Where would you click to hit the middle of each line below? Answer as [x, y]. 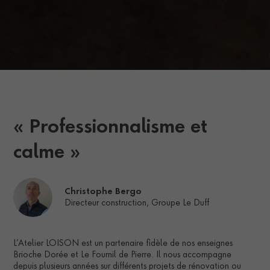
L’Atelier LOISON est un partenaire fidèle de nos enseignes [123, 244]
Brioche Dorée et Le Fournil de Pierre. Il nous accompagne [123, 255]
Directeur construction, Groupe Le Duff [137, 203]
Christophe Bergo [103, 191]
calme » [47, 153]
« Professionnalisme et [111, 128]
